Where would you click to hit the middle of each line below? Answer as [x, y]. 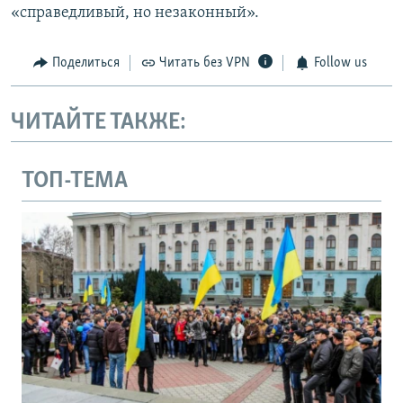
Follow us [340, 63]
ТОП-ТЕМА [75, 182]
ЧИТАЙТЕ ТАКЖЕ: [99, 122]
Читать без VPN [205, 63]
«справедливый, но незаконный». [135, 13]
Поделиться [85, 63]
